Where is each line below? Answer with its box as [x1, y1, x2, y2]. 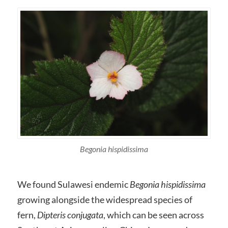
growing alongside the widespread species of [17, 194, 192, 206]
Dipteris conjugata [37, 209, 103, 221]
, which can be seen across [103, 209, 204, 221]
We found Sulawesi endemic [17, 179, 130, 190]
